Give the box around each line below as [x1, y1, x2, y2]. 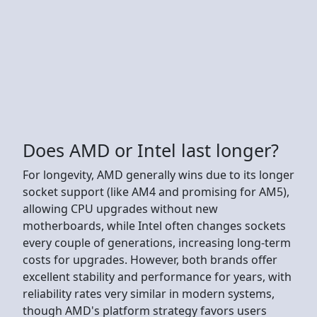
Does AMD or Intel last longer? [23, 137, 279, 162]
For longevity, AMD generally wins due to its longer [23, 166, 294, 183]
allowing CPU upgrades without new [23, 200, 218, 217]
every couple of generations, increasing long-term [23, 234, 291, 250]
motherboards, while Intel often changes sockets [23, 217, 286, 234]
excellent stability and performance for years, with [23, 268, 292, 284]
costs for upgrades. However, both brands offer [23, 251, 277, 267]
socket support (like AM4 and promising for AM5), [23, 183, 289, 200]
